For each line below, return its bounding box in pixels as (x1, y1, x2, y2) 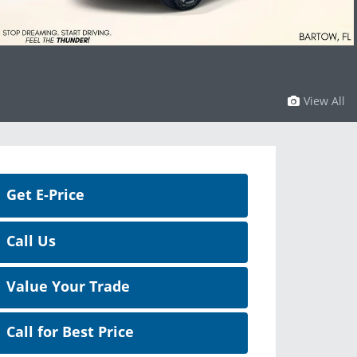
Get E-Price (6, 185, 84, 205)
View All (304, 93, 345, 109)
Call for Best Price (6, 322, 134, 342)
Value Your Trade (6, 277, 130, 296)
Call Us (6, 231, 56, 251)
